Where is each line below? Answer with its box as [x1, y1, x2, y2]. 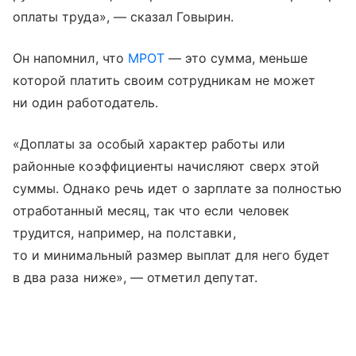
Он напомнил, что [13, 49, 128, 66]
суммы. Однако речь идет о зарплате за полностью [13, 180, 342, 196]
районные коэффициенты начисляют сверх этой [13, 157, 320, 174]
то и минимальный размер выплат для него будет [13, 246, 331, 263]
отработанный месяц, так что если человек [13, 202, 289, 219]
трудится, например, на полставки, [13, 224, 236, 241]
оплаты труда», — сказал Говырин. [13, 8, 234, 25]
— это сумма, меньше [164, 49, 308, 66]
